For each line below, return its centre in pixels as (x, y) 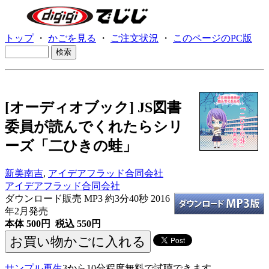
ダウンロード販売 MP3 (55, 198)
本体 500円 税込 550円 (53, 223)
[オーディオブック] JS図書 (93, 108)
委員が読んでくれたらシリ (94, 127)
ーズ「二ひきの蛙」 (71, 146)
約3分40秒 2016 (138, 198)
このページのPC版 (213, 38)
